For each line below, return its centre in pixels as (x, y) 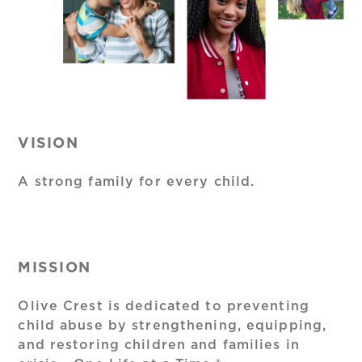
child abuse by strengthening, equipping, (173, 325)
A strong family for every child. (137, 181)
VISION (48, 143)
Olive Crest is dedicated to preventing (164, 306)
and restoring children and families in (159, 345)
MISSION (55, 268)
